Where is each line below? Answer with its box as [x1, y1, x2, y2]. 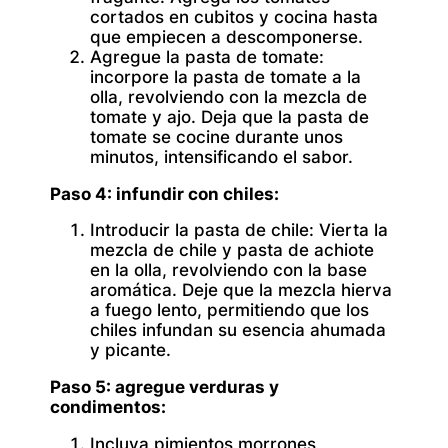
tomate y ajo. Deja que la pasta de [90, 106, 369, 127]
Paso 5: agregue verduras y [50, 377, 279, 398]
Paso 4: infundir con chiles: [50, 183, 279, 204]
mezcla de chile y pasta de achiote [90, 240, 374, 261]
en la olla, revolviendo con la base [90, 260, 367, 281]
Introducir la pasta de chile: [90, 220, 314, 241]
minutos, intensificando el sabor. [90, 146, 353, 167]
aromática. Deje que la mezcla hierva [90, 280, 392, 301]
